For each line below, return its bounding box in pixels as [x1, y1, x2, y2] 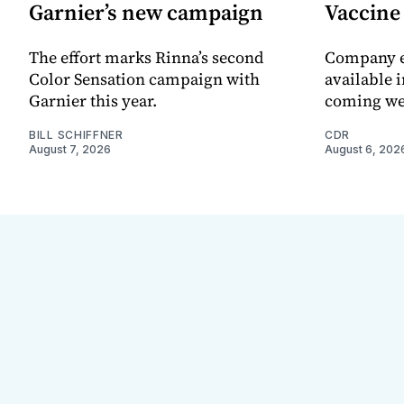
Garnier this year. [29, 89, 157, 113]
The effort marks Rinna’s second [29, 46, 264, 69]
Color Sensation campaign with [29, 68, 260, 91]
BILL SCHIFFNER [29, 128, 124, 142]
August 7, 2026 [29, 142, 111, 157]
